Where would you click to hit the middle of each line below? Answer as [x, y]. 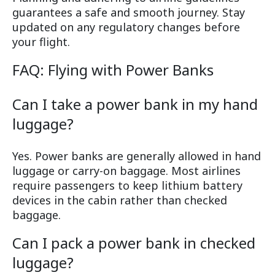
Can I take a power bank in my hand [135, 104]
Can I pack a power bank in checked [134, 243]
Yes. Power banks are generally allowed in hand [137, 156]
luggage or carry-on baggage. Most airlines [126, 171]
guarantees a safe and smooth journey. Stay [129, 13]
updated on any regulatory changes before [126, 27]
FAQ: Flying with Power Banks [113, 70]
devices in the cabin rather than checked [120, 200]
